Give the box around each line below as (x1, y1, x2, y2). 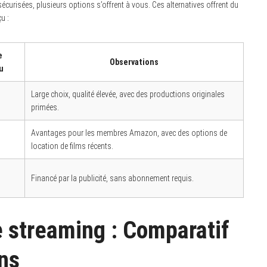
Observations (110, 57, 159, 67)
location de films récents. (31, 141, 113, 151)
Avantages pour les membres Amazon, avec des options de (31, 128, 227, 138)
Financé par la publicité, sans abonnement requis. (31, 173, 194, 183)
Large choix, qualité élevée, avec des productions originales (31, 89, 225, 99)
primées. (31, 103, 59, 112)
